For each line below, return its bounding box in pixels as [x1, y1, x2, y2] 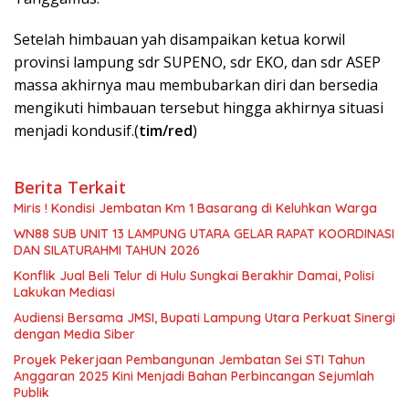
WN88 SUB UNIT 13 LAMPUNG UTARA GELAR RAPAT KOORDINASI [14, 225, 394, 243]
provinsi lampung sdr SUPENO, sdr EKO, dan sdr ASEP [14, 52, 381, 73]
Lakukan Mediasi [14, 284, 115, 301]
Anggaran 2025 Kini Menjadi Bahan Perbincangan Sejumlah [14, 368, 374, 385]
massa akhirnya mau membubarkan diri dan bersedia [14, 75, 378, 96]
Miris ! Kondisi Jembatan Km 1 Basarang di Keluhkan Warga [14, 200, 377, 217]
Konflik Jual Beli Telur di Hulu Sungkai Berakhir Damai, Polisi [14, 267, 374, 285]
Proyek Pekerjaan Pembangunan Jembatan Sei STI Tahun [14, 351, 365, 369]
